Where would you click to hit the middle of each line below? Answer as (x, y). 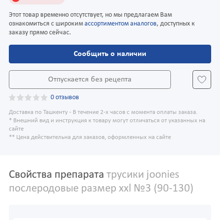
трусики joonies (142, 175)
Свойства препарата (56, 175)
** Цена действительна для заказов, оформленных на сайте (90, 138)
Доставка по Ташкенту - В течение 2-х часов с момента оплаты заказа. (103, 113)
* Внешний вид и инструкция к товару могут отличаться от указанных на (107, 121)
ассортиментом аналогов (121, 24)
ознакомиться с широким (47, 24)
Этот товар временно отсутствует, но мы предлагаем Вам (90, 15)
